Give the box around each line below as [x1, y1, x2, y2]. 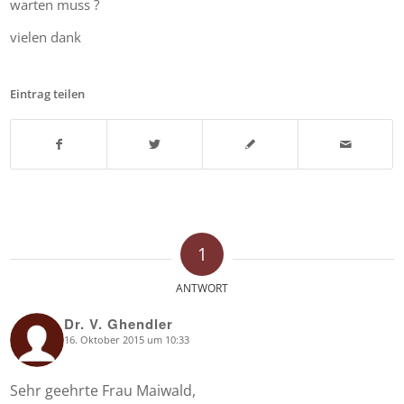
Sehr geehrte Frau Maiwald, [10, 380, 197, 400]
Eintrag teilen [10, 86, 86, 102]
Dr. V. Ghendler [64, 314, 174, 334]
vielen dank [10, 28, 82, 47]
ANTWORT [176, 280, 228, 296]
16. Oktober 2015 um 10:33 [64, 333, 190, 346]
